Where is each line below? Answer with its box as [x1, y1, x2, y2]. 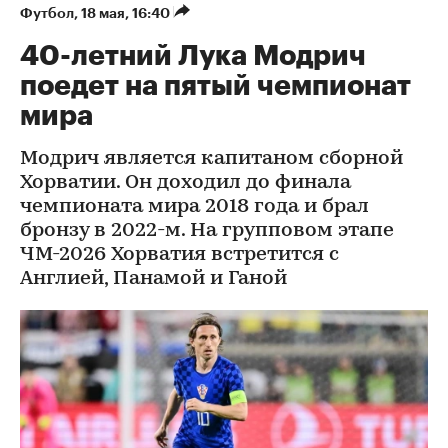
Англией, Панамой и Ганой [20, 269, 287, 289]
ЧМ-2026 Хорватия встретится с [20, 245, 339, 265]
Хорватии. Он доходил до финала [20, 173, 351, 193]
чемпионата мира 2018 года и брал [20, 197, 369, 217]
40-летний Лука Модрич [20, 42, 366, 70]
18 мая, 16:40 [81, 6, 173, 20]
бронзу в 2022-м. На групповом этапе [20, 221, 394, 241]
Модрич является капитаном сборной [20, 149, 403, 169]
